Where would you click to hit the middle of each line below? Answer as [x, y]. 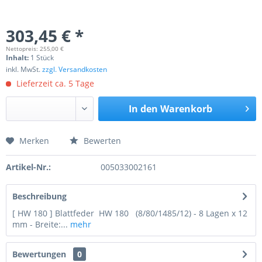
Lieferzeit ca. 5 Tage [54, 83]
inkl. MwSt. [24, 69]
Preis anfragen [51, 147]
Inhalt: [18, 58]
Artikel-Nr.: [28, 167]
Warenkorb [186, 109]
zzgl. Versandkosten [75, 69]
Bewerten [101, 141]
